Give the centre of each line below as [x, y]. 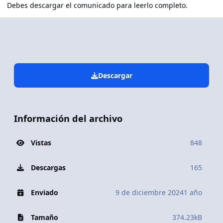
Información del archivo [68, 119]
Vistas [41, 142]
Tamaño [44, 217]
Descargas [48, 167]
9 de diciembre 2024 [150, 192]
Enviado [44, 192]
